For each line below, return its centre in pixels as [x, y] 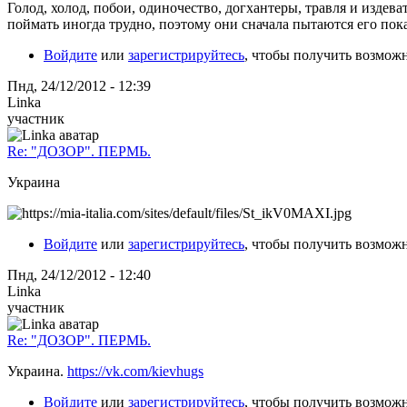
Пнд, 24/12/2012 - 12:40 [79, 274]
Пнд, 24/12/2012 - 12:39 [79, 85]
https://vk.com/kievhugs [135, 371]
